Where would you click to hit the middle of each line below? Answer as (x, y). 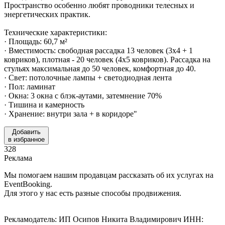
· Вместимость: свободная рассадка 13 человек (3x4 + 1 (98, 50)
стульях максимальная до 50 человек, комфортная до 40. (100, 68)
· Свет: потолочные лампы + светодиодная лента (88, 77)
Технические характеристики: (55, 32)
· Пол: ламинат (30, 86)
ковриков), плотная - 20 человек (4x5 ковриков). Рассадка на (107, 59)
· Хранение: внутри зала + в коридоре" (71, 114)
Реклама (18, 158)
